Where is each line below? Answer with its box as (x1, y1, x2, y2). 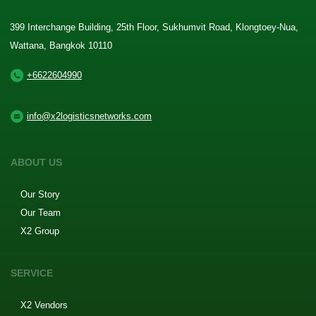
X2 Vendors (20, 299, 68, 310)
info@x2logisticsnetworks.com (27, 110, 152, 121)
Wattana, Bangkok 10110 (10, 39, 112, 51)
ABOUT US (11, 156, 62, 168)
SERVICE (11, 267, 53, 279)
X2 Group (20, 225, 59, 236)
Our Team (20, 207, 61, 218)
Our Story (20, 188, 60, 200)
